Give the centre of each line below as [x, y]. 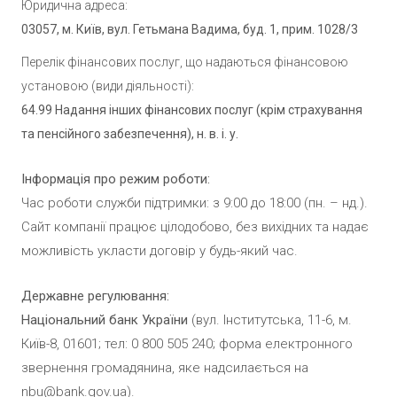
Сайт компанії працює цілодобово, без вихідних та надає [195, 227]
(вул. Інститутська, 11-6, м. [270, 320]
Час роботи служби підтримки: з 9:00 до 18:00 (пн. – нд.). [195, 203]
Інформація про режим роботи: [116, 179]
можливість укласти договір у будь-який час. [160, 251]
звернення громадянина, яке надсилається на [165, 368]
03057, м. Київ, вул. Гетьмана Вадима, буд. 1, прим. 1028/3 [190, 30]
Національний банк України [105, 320]
